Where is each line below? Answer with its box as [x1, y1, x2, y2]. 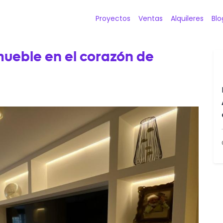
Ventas [138, 13, 163, 23]
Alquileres [171, 13, 204, 23]
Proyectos [96, 13, 130, 23]
